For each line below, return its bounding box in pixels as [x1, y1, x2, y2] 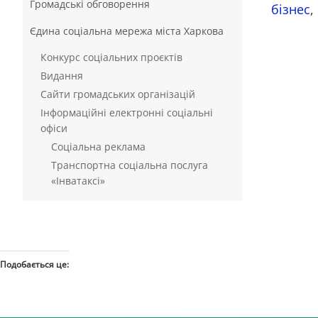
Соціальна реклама [51, 140, 146, 153]
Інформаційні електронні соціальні [40, 106, 213, 119]
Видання [40, 69, 83, 82]
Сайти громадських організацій [40, 87, 195, 101]
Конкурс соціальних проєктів [40, 50, 182, 64]
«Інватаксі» [51, 174, 105, 187]
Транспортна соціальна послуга [51, 158, 208, 172]
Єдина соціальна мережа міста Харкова [30, 24, 224, 38]
